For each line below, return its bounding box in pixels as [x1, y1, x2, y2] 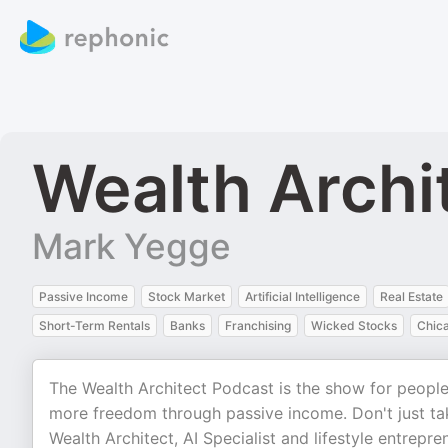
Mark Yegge [32, 225, 231, 267]
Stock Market [148, 289, 225, 304]
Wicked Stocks [311, 318, 397, 333]
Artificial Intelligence [245, 289, 360, 304]
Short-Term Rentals [39, 318, 150, 333]
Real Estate [380, 289, 443, 304]
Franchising [225, 318, 291, 333]
